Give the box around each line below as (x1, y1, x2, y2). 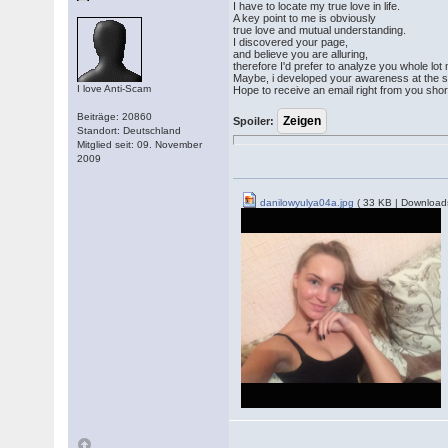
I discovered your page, (233, 36, 349, 48)
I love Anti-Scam (77, 83, 152, 94)
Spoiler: (233, 115, 275, 127)
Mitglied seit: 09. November (77, 139, 203, 150)
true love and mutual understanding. (233, 24, 407, 36)
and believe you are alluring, (233, 48, 369, 60)
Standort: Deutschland (77, 125, 182, 136)
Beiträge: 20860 (77, 111, 153, 122)
